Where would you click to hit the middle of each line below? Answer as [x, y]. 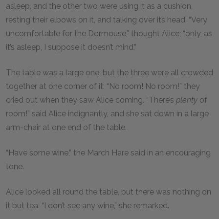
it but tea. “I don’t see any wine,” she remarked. [88, 206]
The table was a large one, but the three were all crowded [109, 73]
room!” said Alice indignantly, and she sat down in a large [107, 114]
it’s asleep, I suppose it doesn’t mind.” [72, 47]
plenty [187, 100]
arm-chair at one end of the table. [67, 127]
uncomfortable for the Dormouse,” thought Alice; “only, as [109, 33]
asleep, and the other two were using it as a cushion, [99, 6]
